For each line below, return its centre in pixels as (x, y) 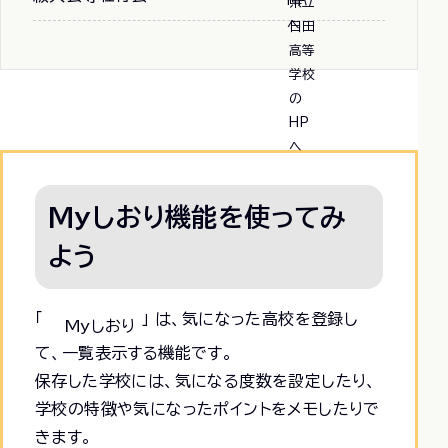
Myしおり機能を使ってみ (197, 216)
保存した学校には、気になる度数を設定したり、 (206, 380)
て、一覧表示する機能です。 (134, 352)
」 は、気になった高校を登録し (247, 318)
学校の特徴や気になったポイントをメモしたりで (207, 408)
